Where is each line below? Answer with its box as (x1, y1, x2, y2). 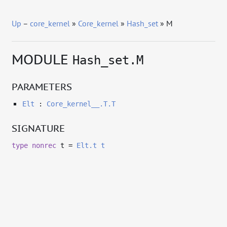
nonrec (32, 141, 57, 150)
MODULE (12, 50, 73, 68)
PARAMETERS (12, 80, 72, 93)
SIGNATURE (12, 121, 65, 134)
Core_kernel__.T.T (46, 100, 116, 108)
